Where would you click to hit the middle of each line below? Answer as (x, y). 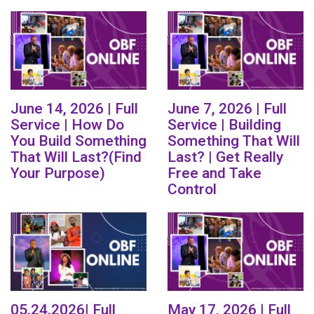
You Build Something (78, 141)
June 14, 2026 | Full (74, 109)
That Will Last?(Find (76, 157)
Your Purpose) (58, 173)
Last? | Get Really (225, 157)
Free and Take (214, 173)
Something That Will (234, 141)
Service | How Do (67, 125)
